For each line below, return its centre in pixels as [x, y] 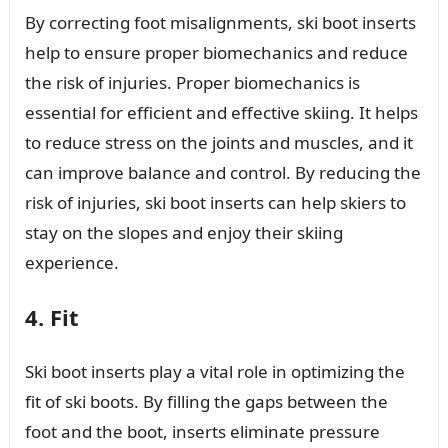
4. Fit [51, 316]
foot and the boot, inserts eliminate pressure [202, 431]
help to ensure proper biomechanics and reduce [216, 52]
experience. [71, 262]
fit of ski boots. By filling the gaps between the [206, 401]
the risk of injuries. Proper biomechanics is [192, 82]
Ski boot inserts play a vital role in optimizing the [214, 371]
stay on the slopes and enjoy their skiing [183, 232]
